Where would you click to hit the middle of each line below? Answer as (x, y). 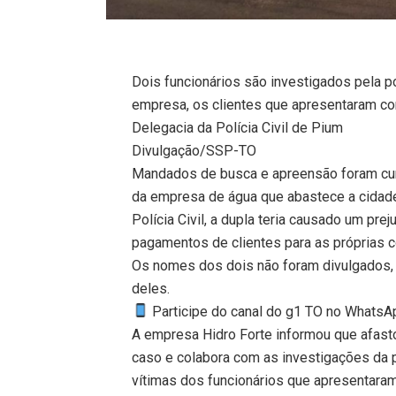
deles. (151, 288)
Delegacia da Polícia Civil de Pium (238, 127)
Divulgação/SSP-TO (194, 150)
